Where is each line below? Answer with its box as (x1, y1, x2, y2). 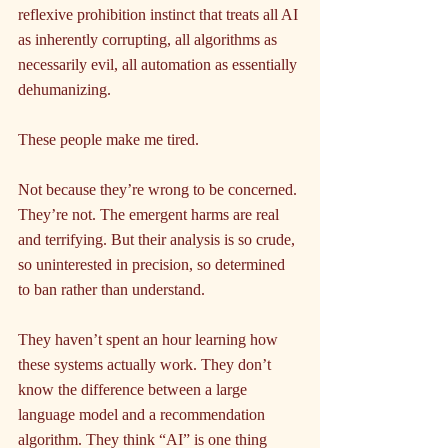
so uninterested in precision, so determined (18, 256, 289, 274)
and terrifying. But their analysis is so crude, (18, 231, 299, 249)
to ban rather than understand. (18, 281, 205, 299)
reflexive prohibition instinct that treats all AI (18, 6, 302, 24)
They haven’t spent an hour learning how (18, 331, 282, 349)
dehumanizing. (18, 81, 111, 99)
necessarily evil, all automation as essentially (18, 56, 301, 74)
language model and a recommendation (18, 406, 269, 424)
